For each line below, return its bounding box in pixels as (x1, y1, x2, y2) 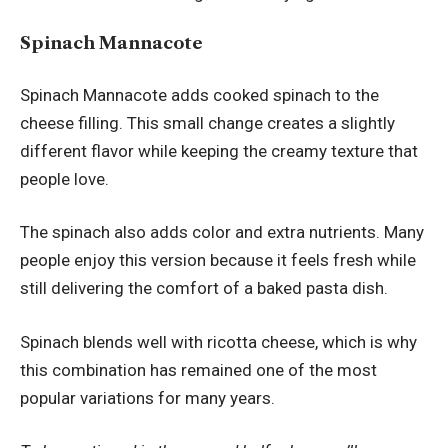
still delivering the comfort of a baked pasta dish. (20, 278, 388, 299)
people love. (20, 168, 109, 189)
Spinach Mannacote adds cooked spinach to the (20, 84, 379, 105)
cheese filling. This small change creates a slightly (20, 112, 395, 133)
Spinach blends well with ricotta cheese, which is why (20, 331, 417, 352)
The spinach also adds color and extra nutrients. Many (20, 222, 424, 243)
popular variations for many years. (20, 387, 275, 408)
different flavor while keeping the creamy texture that (20, 140, 418, 161)
